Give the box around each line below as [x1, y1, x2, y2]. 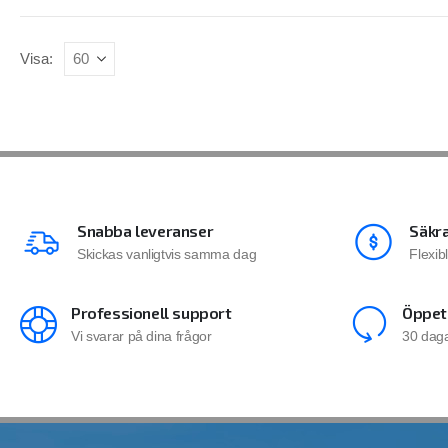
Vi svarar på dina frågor [71, 327, 212, 344]
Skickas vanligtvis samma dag [77, 245, 257, 262]
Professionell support [71, 302, 232, 322]
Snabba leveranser [77, 220, 214, 240]
